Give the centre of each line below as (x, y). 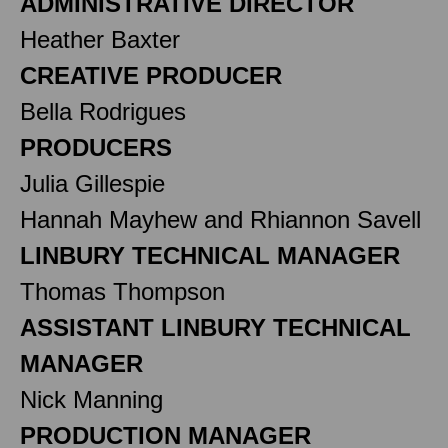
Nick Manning (91, 399)
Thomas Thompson (122, 291)
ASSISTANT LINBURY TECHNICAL (215, 327)
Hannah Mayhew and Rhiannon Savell (220, 219)
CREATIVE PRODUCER (151, 75)
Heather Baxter (100, 39)
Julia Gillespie (92, 183)
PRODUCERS (96, 147)
